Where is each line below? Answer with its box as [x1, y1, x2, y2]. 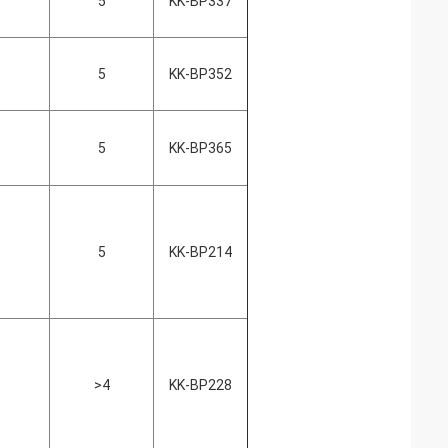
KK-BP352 [169, 66, 232, 82]
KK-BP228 [169, 377, 232, 393]
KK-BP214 [169, 244, 232, 260]
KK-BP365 [169, 140, 232, 156]
